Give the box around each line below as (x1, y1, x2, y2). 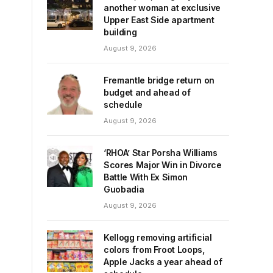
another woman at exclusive (104, 2, 221, 13)
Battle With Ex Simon (104, 172, 188, 182)
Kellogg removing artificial (104, 232, 212, 243)
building (104, 27, 137, 37)
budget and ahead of (104, 87, 191, 97)
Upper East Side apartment (104, 15, 214, 25)
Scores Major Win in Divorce (104, 160, 222, 170)
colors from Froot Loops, (104, 244, 205, 255)
